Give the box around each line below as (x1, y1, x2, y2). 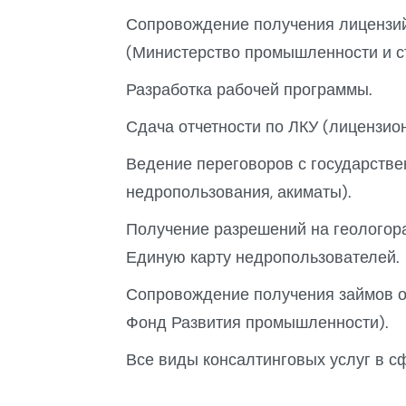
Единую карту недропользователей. (126, 246, 399, 267)
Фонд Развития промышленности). (126, 312, 388, 333)
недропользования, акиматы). (126, 181, 351, 202)
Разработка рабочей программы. (126, 79, 372, 100)
